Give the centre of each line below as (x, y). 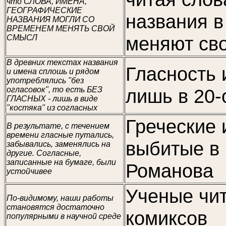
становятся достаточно (55, 207)
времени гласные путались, (60, 135)
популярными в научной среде (64, 216)
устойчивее (29, 171)
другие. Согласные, (44, 153)
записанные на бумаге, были (61, 162)
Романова (169, 171)
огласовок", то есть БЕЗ (54, 90)
